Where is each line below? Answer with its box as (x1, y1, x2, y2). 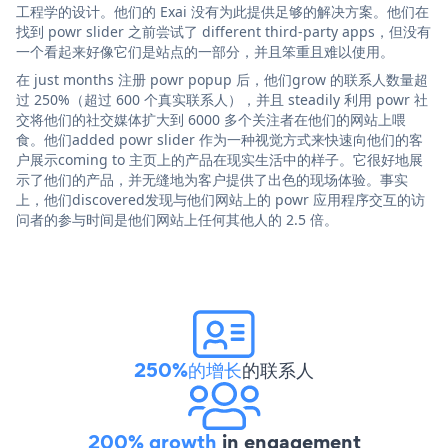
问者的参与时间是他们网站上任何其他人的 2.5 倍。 (16, 210, 338, 230)
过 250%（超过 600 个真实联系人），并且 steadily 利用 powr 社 (16, 90, 428, 110)
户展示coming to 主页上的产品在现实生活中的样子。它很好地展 (16, 150, 423, 170)
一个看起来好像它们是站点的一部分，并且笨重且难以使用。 (16, 42, 394, 62)
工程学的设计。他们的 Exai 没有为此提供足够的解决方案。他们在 (16, 2, 429, 22)
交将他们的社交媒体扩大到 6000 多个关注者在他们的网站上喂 (16, 110, 406, 130)
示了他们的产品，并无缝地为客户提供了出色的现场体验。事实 (16, 170, 408, 190)
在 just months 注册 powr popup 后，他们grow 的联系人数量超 (16, 70, 428, 90)
